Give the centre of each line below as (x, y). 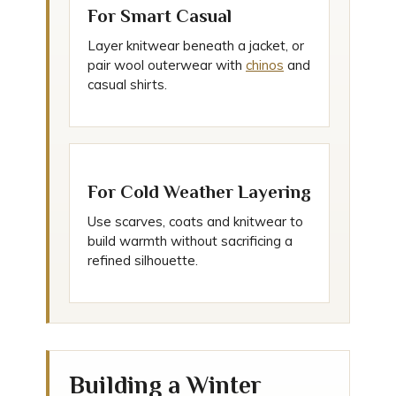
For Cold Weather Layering (199, 192)
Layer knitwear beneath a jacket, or (196, 46)
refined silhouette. (143, 260)
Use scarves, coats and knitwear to (195, 221)
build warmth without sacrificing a (190, 241)
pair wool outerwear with (167, 65)
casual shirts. (127, 84)
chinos (265, 65)
